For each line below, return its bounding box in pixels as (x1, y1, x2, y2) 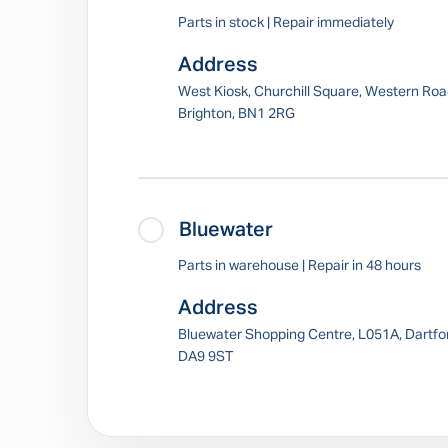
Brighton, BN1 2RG (178, 107, 295, 121)
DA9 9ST (178, 350, 233, 364)
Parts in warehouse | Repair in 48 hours (178, 259, 421, 273)
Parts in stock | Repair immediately (178, 16, 394, 30)
